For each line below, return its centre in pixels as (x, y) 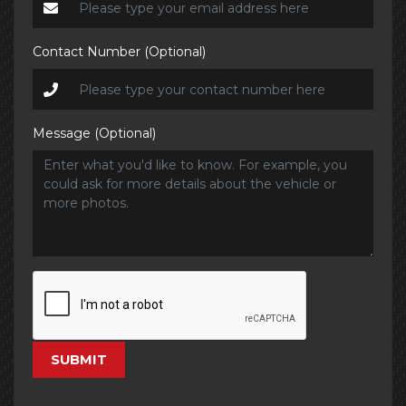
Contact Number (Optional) (119, 52)
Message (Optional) (94, 134)
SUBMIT (79, 360)
